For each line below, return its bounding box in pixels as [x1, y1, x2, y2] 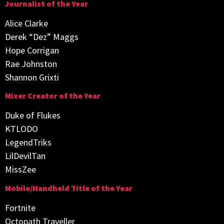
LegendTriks [5, 136, 51, 148]
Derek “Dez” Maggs [5, 30, 78, 42]
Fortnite [5, 201, 35, 213]
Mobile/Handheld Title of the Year [5, 182, 132, 193]
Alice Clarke [5, 17, 48, 29]
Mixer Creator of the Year [5, 90, 100, 101]
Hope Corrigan [5, 44, 59, 56]
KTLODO [5, 123, 38, 135]
